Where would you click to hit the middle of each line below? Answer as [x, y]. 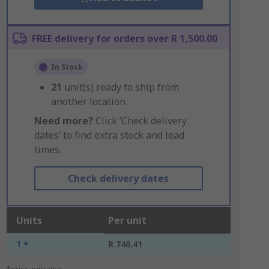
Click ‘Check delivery [140, 121]
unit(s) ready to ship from [121, 87]
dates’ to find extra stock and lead [109, 135]
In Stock [67, 67]
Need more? [63, 121]
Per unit [127, 220]
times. [47, 150]
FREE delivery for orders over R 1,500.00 [124, 38]
